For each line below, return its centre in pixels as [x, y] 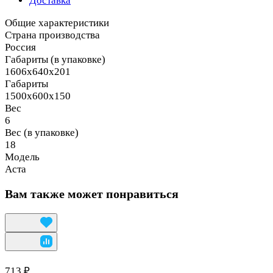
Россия [20, 47]
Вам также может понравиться [92, 194]
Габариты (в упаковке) [55, 59]
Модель [22, 157]
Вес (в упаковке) [42, 132]
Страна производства [52, 35]
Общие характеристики [57, 23]
